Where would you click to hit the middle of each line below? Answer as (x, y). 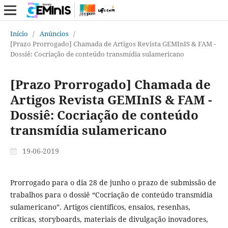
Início (19, 33)
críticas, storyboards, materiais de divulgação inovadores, (109, 219)
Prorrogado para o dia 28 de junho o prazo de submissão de (113, 182)
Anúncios (54, 33)
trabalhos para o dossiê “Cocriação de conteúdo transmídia (111, 194)
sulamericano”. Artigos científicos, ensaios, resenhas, (100, 207)
